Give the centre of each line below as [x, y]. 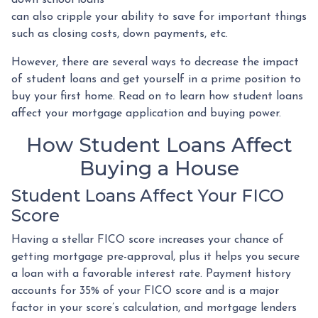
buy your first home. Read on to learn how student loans [157, 96]
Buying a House [159, 168]
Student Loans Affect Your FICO [148, 195]
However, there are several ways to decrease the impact [155, 62]
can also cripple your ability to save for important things [159, 17]
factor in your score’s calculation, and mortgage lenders [154, 308]
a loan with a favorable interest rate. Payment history [151, 274]
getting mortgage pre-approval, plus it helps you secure [155, 257]
